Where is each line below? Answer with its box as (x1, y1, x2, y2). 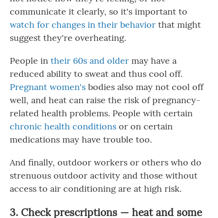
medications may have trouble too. (10, 134, 152, 145)
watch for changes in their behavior (10, 19, 156, 31)
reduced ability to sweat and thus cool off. (10, 68, 182, 80)
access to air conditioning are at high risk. (10, 183, 182, 195)
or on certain (116, 121, 173, 132)
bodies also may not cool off (86, 81, 203, 93)
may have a (129, 55, 177, 67)
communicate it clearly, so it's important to (10, 6, 187, 18)
